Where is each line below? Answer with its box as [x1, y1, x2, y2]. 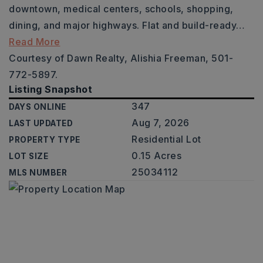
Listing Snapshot [9, 83, 92, 95]
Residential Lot [131, 133, 201, 145]
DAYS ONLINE [9, 102, 66, 112]
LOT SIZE [9, 151, 48, 161]
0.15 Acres [131, 150, 181, 161]
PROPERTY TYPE [9, 135, 80, 144]
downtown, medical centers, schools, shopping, [9, 3, 234, 15]
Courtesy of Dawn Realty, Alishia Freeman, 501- [9, 52, 233, 64]
